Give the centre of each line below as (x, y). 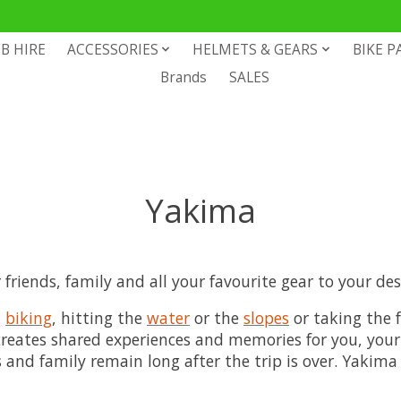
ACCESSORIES (112, 49)
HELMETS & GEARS (256, 49)
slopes (266, 317)
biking (29, 317)
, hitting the (99, 317)
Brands (184, 77)
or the (217, 317)
